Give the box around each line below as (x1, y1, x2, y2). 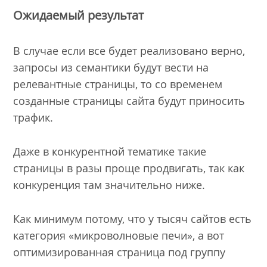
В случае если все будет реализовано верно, (13, 44, 246, 58)
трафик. (13, 110, 54, 125)
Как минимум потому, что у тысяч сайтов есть (13, 211, 252, 226)
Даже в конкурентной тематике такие (13, 144, 207, 159)
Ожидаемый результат (13, 7, 144, 24)
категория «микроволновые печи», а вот (13, 228, 225, 243)
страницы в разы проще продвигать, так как (13, 160, 245, 175)
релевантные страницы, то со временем (13, 77, 223, 92)
